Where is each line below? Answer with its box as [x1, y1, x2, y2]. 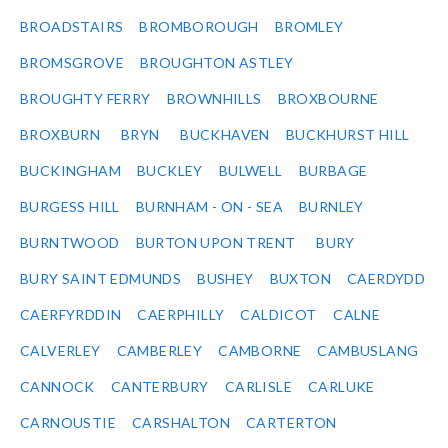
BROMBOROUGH [139, 18, 259, 36]
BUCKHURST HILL [285, 126, 410, 144]
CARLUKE [308, 378, 375, 396]
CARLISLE [224, 378, 293, 396]
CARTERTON [246, 414, 337, 432]
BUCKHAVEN [180, 126, 270, 144]
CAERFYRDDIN [20, 306, 122, 324]
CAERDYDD [347, 270, 426, 288]
